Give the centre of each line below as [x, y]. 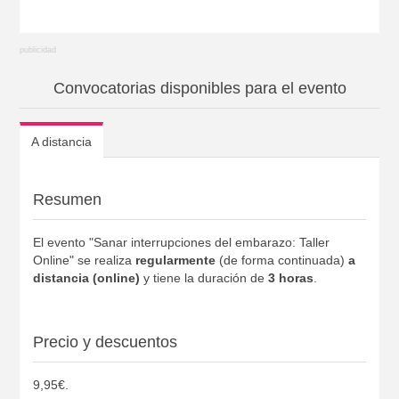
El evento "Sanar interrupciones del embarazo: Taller [181, 242]
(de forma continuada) [281, 260]
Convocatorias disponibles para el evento [199, 88]
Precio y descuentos [105, 342]
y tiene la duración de [204, 277]
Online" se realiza [84, 260]
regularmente [175, 260]
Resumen [67, 199]
